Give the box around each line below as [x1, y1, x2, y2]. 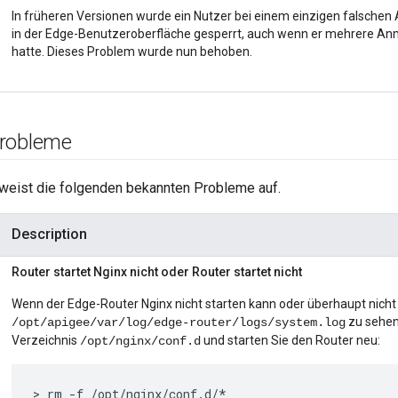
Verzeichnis [12, 333, 80, 348]
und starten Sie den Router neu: [201, 333, 380, 348]
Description [12, 226, 87, 243]
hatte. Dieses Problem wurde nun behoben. [12, 44, 252, 60]
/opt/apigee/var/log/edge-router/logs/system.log [12, 315, 346, 330]
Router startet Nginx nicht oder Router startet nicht [12, 265, 302, 280]
